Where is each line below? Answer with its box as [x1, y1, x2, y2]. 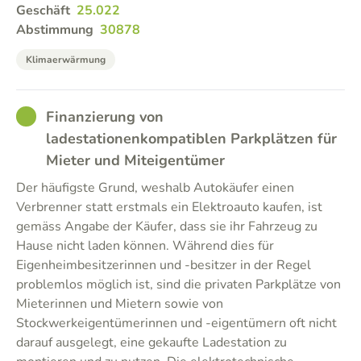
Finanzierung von [46, 107, 164, 127]
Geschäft [16, 2, 70, 19]
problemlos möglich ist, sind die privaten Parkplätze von [16, 276, 341, 293]
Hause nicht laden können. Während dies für [16, 237, 274, 255]
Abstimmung [16, 21, 93, 39]
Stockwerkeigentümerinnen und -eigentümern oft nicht [16, 314, 337, 332]
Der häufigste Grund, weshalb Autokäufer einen [16, 179, 294, 197]
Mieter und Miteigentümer [46, 151, 225, 170]
